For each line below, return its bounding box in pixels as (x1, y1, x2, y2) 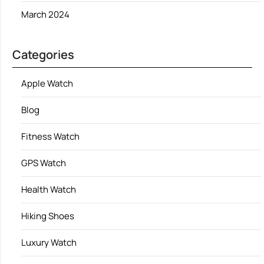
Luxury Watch (21, 236, 77, 249)
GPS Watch (21, 156, 66, 169)
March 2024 (21, 8, 70, 21)
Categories (12, 46, 74, 62)
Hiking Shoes (21, 209, 74, 222)
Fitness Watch (21, 130, 80, 143)
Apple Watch (21, 77, 73, 90)
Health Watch (21, 183, 76, 196)
